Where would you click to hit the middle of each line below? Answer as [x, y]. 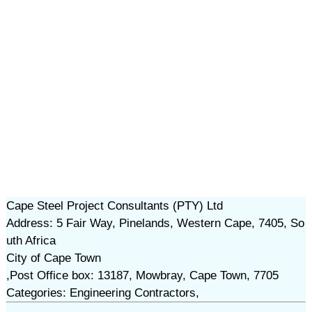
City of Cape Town [53, 258]
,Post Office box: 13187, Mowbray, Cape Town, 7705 [142, 275]
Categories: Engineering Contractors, [102, 293]
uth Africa [31, 241]
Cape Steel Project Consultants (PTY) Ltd [114, 206]
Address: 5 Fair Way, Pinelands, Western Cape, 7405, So [155, 223]
